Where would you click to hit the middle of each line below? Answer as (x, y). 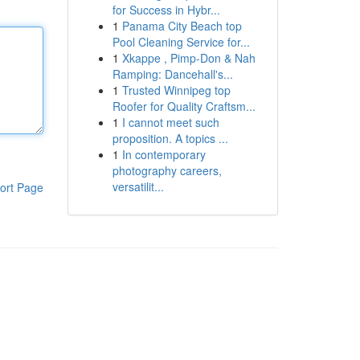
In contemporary (164, 154)
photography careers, (167, 170)
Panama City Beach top (182, 26)
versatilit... (138, 186)
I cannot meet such (170, 122)
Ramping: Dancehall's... (172, 74)
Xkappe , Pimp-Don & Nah (188, 58)
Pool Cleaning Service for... (181, 42)
